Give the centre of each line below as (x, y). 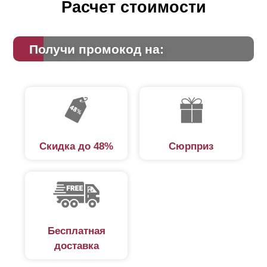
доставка (76, 246)
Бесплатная (76, 231)
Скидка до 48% (76, 147)
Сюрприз (191, 147)
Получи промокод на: (96, 49)
